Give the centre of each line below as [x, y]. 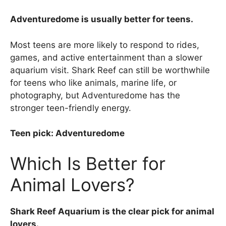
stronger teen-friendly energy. [71, 108]
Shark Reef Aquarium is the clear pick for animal [112, 211]
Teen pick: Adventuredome [67, 133]
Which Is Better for [88, 163]
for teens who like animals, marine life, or [93, 82]
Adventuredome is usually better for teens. [102, 19]
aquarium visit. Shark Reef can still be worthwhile [110, 70]
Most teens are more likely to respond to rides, [105, 45]
